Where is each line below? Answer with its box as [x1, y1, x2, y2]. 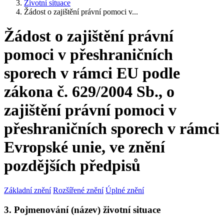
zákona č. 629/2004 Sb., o [4, 82, 174, 101]
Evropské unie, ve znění [4, 138, 165, 156]
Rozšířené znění [53, 185, 103, 194]
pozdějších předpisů [4, 156, 140, 175]
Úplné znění [105, 185, 144, 194]
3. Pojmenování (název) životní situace [4, 204, 160, 215]
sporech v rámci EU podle [4, 64, 180, 82]
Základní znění [4, 185, 51, 194]
